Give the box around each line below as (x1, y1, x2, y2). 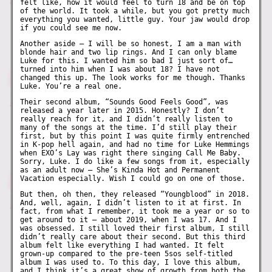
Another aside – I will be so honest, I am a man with (20, 39, 242, 48)
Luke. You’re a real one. (20, 82, 123, 90)
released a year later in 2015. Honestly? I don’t (20, 106, 225, 115)
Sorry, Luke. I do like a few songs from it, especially (20, 157, 250, 166)
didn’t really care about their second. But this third (20, 233, 246, 242)
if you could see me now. (20, 23, 123, 32)
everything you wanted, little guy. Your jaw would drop (20, 15, 250, 24)
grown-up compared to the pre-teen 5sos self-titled (20, 250, 233, 259)
